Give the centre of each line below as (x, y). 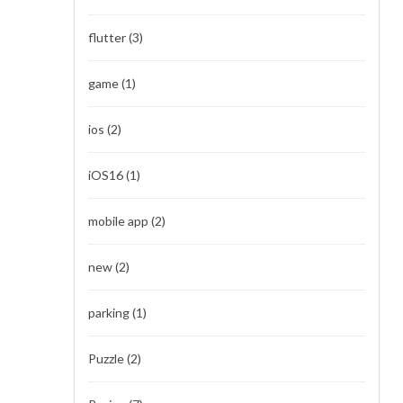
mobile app (120, 220)
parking (110, 312)
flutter (108, 37)
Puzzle (107, 358)
